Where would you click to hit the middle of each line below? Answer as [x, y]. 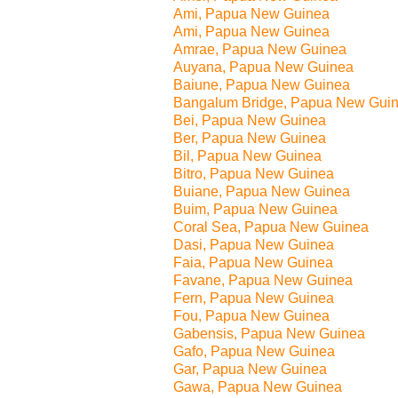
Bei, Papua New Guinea [250, 120]
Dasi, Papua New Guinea [254, 245]
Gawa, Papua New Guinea [258, 387]
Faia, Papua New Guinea [253, 263]
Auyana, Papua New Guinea [263, 67]
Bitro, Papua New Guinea [254, 174]
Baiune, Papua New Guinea [262, 85]
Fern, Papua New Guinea [254, 298]
